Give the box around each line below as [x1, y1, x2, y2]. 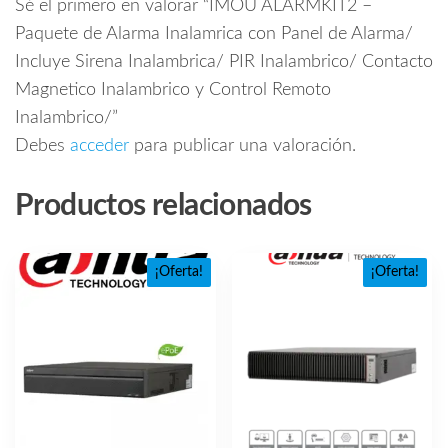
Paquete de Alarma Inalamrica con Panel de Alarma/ [15, 25, 413, 44]
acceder [70, 137, 129, 156]
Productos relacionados [15, 191, 312, 222]
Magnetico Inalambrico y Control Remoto [15, 81, 331, 100]
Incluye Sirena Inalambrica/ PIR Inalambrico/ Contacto [15, 53, 433, 72]
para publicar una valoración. [129, 137, 356, 156]
